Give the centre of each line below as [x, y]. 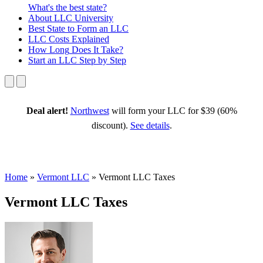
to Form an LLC [97, 28]
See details [150, 125]
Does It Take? [96, 49]
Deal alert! [47, 110]
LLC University [82, 18]
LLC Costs [49, 39]
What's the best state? [68, 7]
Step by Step [102, 60]
